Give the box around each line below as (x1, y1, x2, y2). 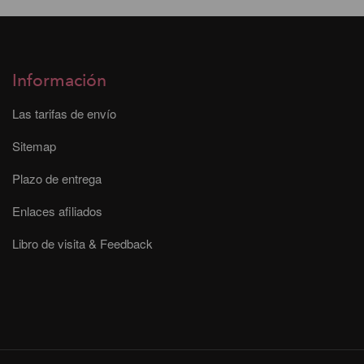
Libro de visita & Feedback (12, 235, 153, 253)
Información (12, 69, 106, 93)
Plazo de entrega (12, 170, 102, 188)
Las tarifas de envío (12, 105, 116, 123)
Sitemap (12, 137, 56, 155)
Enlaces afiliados (12, 202, 102, 220)
